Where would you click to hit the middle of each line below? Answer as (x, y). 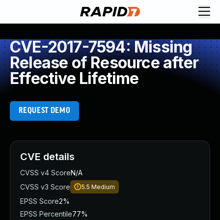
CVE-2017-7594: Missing (101, 47)
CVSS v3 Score (45, 187)
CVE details (47, 157)
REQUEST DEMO (44, 111)
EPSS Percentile (46, 214)
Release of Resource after (104, 63)
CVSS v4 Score (45, 173)
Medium (103, 187)
